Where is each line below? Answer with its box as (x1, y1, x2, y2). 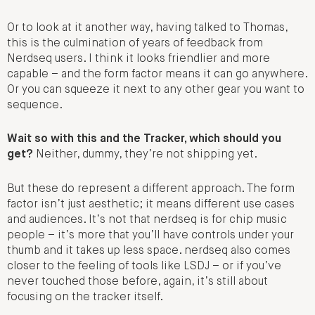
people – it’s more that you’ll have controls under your (7, 229, 294, 241)
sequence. (7, 99, 63, 111)
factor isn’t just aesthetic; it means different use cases (7, 198, 295, 210)
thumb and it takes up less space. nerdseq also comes (7, 245, 290, 257)
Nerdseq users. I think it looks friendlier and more (7, 53, 270, 65)
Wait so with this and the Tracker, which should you (7, 134, 281, 146)
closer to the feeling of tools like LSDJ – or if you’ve (7, 260, 281, 272)
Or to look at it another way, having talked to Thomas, (7, 22, 288, 34)
